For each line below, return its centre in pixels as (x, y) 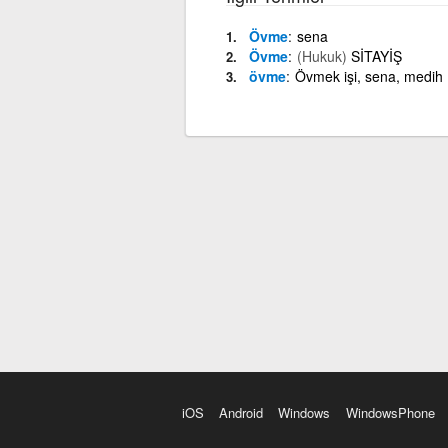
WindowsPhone (390, 412)
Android (241, 412)
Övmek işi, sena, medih (368, 75)
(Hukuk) (321, 55)
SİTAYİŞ (376, 55)
